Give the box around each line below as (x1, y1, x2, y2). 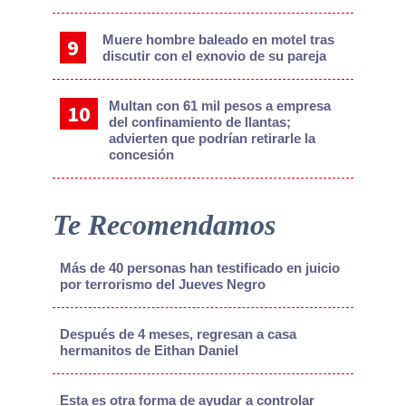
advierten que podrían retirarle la (108, 130, 315, 146)
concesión (108, 146, 174, 162)
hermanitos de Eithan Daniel (59, 342, 238, 358)
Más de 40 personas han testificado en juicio (59, 259, 340, 275)
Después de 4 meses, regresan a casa (59, 325, 296, 342)
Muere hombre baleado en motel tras (102, 31, 335, 47)
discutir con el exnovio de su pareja (102, 47, 327, 63)
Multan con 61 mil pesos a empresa (108, 97, 331, 113)
